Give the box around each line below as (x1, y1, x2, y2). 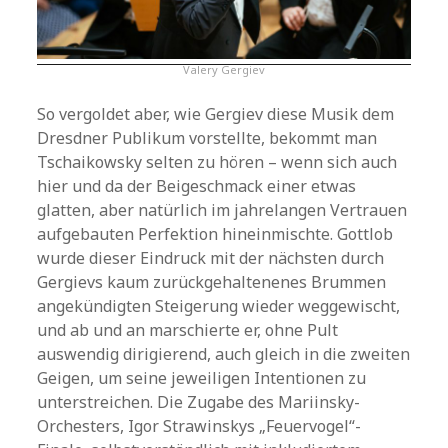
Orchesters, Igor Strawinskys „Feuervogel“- (37, 415, 362, 438)
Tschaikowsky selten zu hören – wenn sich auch (37, 151, 398, 174)
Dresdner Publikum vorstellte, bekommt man (37, 127, 378, 150)
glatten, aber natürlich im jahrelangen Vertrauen (37, 199, 408, 222)
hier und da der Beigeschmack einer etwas (37, 175, 357, 198)
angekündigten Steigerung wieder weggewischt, (37, 295, 401, 318)
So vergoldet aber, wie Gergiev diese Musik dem (37, 103, 395, 126)
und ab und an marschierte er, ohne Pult (37, 319, 339, 342)
